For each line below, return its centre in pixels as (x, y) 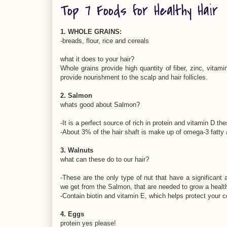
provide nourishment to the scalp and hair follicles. (134, 77)
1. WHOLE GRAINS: (91, 32)
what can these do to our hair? (105, 159)
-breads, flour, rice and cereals (105, 41)
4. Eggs (72, 214)
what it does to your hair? (97, 59)
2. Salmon (76, 96)
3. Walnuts (77, 150)
